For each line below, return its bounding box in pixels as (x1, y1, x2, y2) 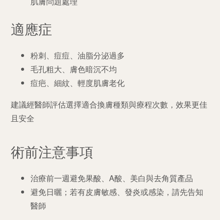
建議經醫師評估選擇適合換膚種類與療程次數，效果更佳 (11, 98, 208, 110)
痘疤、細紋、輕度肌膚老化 (30, 77, 125, 88)
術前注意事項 (11, 141, 94, 161)
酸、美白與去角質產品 (114, 172, 193, 184)
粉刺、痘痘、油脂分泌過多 (30, 49, 125, 61)
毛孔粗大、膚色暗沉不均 (30, 63, 117, 75)
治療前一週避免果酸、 (30, 172, 110, 184)
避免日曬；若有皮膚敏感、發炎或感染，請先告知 (30, 186, 204, 197)
